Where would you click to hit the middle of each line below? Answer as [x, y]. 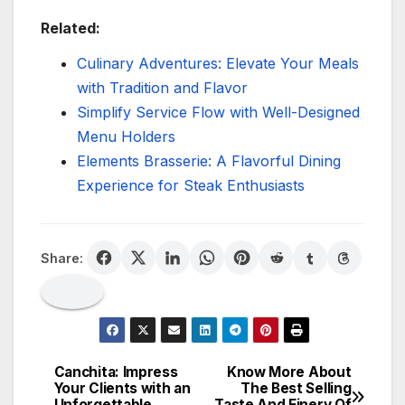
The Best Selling [296, 389]
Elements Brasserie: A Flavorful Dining [209, 161]
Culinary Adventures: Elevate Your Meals [218, 64]
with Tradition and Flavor [162, 88]
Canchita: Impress [116, 372]
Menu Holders [126, 137]
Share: [62, 258]
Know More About [289, 372]
